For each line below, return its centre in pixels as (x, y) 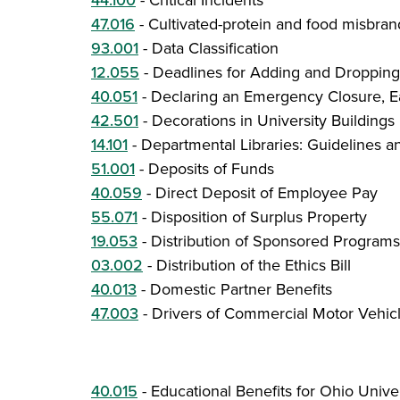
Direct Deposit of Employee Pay (267, 193)
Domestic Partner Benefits (241, 289)
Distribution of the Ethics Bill (254, 265)
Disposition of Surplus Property (259, 217)
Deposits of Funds (211, 169)
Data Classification (215, 48)
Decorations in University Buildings (273, 121)
